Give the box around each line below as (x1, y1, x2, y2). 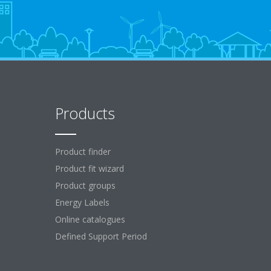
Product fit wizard (55, 163, 124, 174)
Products (55, 103, 115, 123)
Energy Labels (55, 197, 109, 208)
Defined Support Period (55, 230, 149, 242)
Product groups (55, 180, 116, 191)
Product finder (55, 146, 111, 157)
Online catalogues (55, 214, 125, 225)
